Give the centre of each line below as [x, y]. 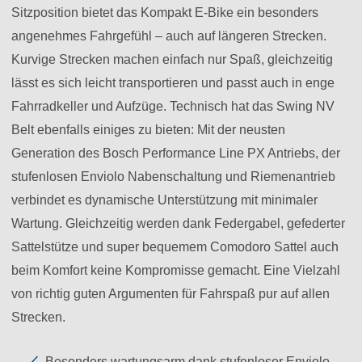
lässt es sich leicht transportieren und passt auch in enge [173, 83]
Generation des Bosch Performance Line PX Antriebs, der [176, 154]
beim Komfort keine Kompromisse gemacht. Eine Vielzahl [176, 271]
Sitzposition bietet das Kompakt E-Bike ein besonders [165, 13]
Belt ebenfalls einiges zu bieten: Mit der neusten [148, 130]
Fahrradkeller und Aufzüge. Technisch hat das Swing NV [173, 107]
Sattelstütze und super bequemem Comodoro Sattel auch [175, 247]
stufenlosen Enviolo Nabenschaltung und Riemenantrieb [173, 177]
